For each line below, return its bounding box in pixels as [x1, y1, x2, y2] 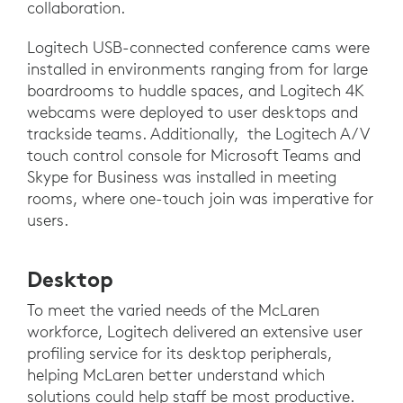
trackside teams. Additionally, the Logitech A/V [27, 122, 369, 144]
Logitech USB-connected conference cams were [27, 36, 370, 58]
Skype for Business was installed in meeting [27, 166, 336, 187]
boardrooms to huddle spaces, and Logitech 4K [27, 79, 363, 101]
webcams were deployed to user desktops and [27, 101, 358, 122]
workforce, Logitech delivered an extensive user [27, 320, 363, 342]
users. [27, 209, 68, 230]
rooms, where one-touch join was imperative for [27, 187, 373, 209]
